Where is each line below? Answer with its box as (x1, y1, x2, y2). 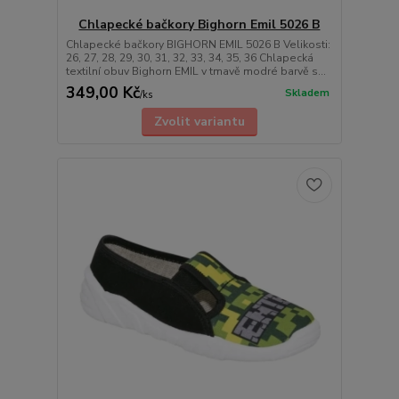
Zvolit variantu (153, 112, 245, 130)
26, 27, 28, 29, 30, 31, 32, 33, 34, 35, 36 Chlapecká (65, 50, 313, 65)
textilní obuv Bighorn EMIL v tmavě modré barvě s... (65, 63, 326, 78)
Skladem (284, 85, 330, 100)
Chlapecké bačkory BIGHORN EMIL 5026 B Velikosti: (65, 37, 330, 52)
